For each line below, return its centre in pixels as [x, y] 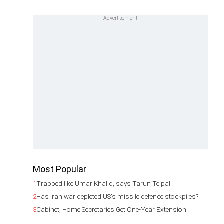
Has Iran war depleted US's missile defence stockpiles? [117, 196]
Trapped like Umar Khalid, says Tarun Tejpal [103, 183]
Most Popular [60, 169]
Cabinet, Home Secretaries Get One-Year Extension [111, 209]
